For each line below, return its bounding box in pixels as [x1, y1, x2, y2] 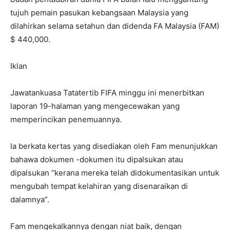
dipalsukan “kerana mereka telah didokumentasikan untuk [10, 168, 219, 178]
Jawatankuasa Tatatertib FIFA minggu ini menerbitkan [10, 88, 204, 98]
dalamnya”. [10, 195, 49, 204]
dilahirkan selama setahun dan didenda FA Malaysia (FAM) [10, 21, 219, 31]
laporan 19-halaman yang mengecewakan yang [10, 101, 180, 111]
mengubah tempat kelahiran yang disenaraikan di [10, 181, 188, 191]
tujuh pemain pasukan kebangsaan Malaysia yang [10, 8, 188, 17]
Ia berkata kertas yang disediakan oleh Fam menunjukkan [10, 141, 218, 151]
